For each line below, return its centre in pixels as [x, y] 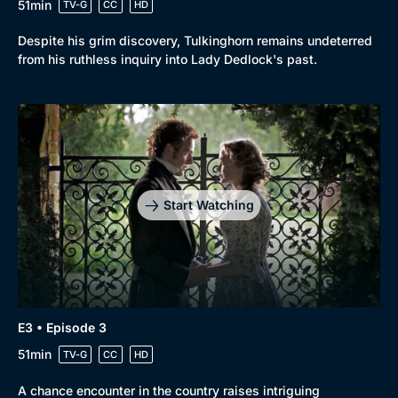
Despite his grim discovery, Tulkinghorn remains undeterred [195, 40]
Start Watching [208, 205]
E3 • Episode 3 [62, 327]
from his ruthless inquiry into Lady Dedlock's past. [167, 59]
